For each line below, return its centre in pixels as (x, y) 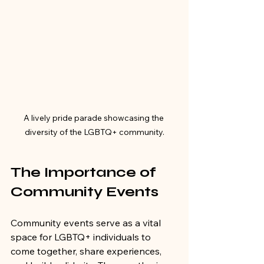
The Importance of (85, 173)
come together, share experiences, (87, 251)
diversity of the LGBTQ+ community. (94, 132)
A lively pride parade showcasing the (94, 118)
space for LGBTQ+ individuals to (82, 237)
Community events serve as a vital (87, 223)
